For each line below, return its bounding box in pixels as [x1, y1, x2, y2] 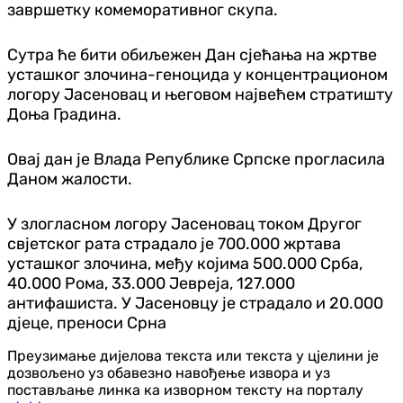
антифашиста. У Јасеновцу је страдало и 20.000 [7, 292, 383, 313]
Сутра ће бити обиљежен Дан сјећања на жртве [7, 44, 377, 65]
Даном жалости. [7, 168, 132, 189]
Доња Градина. [7, 103, 121, 124]
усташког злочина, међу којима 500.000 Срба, [7, 253, 363, 273]
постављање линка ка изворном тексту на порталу [7, 381, 363, 399]
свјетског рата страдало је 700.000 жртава [7, 233, 341, 254]
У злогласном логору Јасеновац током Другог [7, 213, 362, 234]
